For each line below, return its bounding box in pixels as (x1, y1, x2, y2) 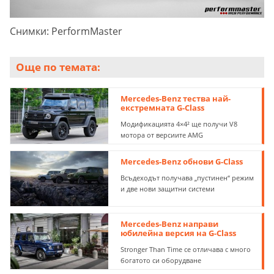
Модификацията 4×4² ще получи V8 (120, 119, 238, 128)
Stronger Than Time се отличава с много (120, 245, 251, 254)
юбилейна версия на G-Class (120, 228, 237, 239)
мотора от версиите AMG (120, 130, 204, 139)
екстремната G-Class (120, 102, 205, 113)
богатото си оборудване (120, 256, 202, 265)
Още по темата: (16, 59, 100, 74)
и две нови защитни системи (120, 183, 215, 193)
